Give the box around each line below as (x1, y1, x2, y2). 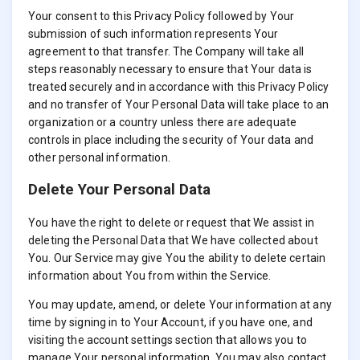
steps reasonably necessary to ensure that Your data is (28, 62, 313, 76)
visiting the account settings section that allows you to (28, 333, 307, 346)
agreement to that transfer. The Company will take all (28, 44, 305, 58)
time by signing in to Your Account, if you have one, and (28, 315, 313, 329)
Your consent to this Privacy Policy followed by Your (28, 9, 295, 22)
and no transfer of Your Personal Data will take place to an (28, 97, 329, 111)
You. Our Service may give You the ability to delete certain (28, 251, 326, 264)
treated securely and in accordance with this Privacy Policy (28, 80, 329, 93)
